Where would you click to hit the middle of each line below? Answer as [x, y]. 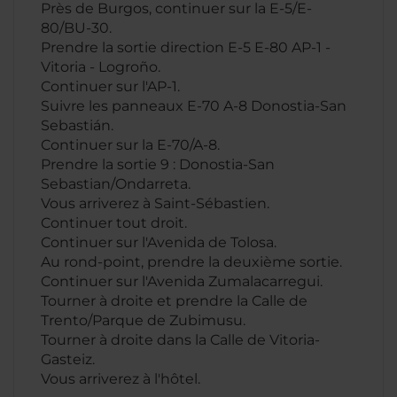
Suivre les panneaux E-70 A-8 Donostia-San [194, 106]
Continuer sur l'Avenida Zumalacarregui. [182, 281]
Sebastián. [77, 125]
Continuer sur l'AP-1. [110, 86]
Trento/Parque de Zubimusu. [143, 320]
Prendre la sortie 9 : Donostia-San [158, 164]
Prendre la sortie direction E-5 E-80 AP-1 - [186, 47]
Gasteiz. [68, 359]
